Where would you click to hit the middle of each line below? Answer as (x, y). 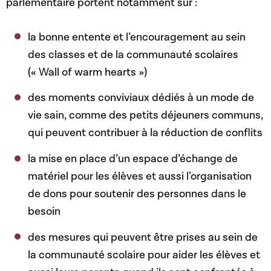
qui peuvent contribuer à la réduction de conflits (145, 133)
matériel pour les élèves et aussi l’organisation (140, 176)
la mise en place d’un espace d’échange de (133, 158)
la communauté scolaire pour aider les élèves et (144, 255)
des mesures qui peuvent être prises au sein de (143, 237)
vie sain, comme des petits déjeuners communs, (146, 116)
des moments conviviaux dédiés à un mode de (141, 98)
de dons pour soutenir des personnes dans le (137, 194)
